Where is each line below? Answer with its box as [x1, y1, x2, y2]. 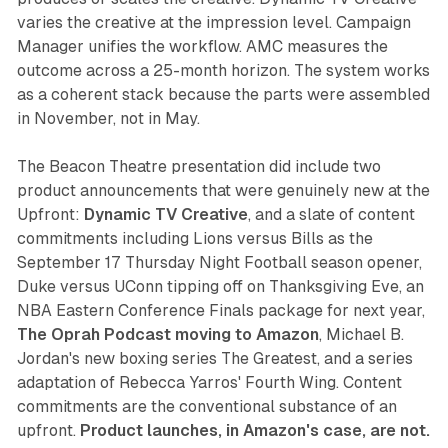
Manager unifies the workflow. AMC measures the [16, 37, 388, 57]
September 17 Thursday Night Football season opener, [16, 253, 422, 273]
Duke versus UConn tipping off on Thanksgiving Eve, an [16, 277, 424, 297]
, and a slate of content [247, 205, 415, 225]
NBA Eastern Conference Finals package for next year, [16, 301, 425, 321]
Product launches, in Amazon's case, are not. [79, 421, 430, 441]
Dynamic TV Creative [83, 205, 248, 225]
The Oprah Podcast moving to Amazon [16, 325, 319, 345]
